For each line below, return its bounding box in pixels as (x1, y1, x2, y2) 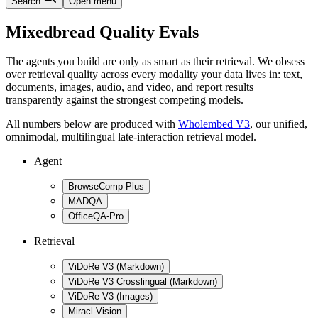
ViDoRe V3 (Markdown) (68, 261, 164, 273)
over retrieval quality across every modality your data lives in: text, (6, 68, 302, 81)
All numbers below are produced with (6, 118, 175, 131)
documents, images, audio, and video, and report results (6, 81, 253, 94)
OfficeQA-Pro (68, 211, 124, 222)
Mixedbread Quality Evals (6, 22, 199, 41)
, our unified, (250, 118, 307, 131)
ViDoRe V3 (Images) (68, 291, 153, 302)
